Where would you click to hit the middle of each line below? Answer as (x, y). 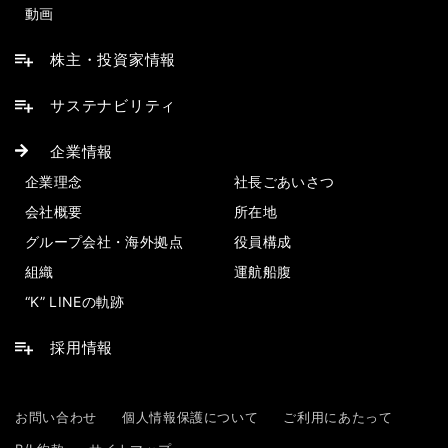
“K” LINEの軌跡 (75, 301)
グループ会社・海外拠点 (104, 241)
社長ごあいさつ (284, 181)
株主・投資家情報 (113, 59)
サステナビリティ (113, 105)
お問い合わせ (56, 417)
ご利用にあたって (338, 417)
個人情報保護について (190, 417)
